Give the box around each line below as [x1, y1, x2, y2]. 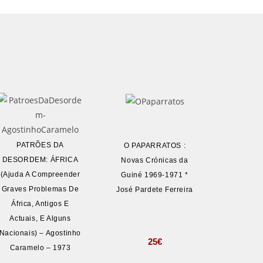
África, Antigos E [11, 200, 69, 208]
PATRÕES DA [16, 141, 64, 149]
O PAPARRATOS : [123, 141, 186, 150]
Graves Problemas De [1, 185, 79, 193]
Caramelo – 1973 [9, 244, 71, 252]
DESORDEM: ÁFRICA [2, 156, 79, 164]
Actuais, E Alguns [9, 214, 71, 222]
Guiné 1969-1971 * [121, 171, 188, 180]
